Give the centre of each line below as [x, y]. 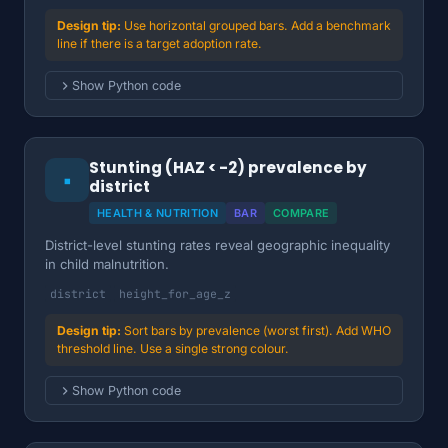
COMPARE [301, 213]
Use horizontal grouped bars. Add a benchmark [257, 25]
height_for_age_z [175, 293]
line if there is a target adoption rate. [159, 43]
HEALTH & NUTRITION [157, 213]
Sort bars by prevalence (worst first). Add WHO [257, 330]
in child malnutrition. [107, 264]
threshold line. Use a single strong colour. [173, 348]
